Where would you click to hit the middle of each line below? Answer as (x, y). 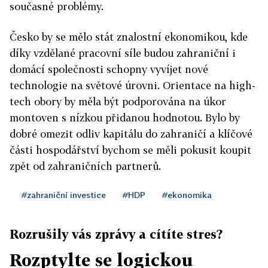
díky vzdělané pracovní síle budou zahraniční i (123, 53)
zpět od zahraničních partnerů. (85, 166)
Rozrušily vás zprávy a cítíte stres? (116, 234)
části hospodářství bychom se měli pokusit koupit (130, 150)
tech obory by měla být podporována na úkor (118, 101)
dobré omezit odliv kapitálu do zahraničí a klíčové (131, 134)
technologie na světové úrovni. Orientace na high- (133, 85)
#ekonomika (187, 195)
